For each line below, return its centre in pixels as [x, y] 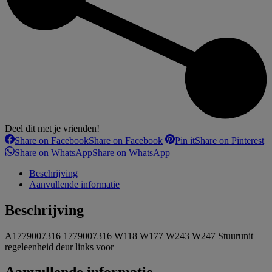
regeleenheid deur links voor [59, 246]
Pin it [185, 140]
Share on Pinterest [229, 140]
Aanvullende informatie [74, 184]
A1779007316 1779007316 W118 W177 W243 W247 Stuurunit [129, 236]
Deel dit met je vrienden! [52, 128]
